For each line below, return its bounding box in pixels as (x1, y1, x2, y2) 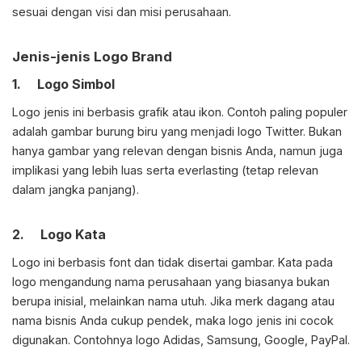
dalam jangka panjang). (12, 183, 139, 197)
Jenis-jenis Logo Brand (12, 48, 172, 65)
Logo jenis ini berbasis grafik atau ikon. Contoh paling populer (12, 105, 347, 120)
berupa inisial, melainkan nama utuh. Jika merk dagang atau (12, 294, 335, 309)
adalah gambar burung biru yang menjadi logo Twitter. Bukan (12, 124, 342, 139)
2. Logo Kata (12, 226, 106, 243)
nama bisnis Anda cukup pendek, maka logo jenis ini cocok (12, 314, 334, 328)
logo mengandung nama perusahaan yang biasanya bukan (12, 275, 330, 289)
